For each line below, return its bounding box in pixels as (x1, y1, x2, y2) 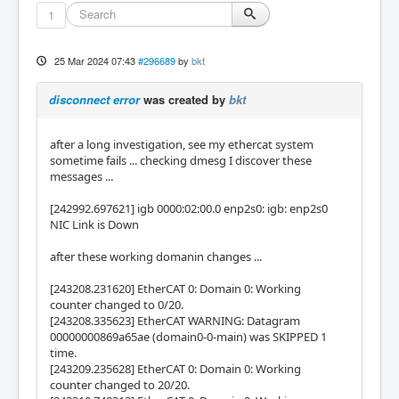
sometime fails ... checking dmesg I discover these (50, 152, 312, 168)
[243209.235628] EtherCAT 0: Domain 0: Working (50, 361, 301, 377)
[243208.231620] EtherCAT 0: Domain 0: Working (50, 281, 301, 297)
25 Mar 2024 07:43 (53, 53, 135, 68)
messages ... (50, 168, 113, 184)
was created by (140, 91, 229, 108)
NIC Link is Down (50, 216, 139, 232)
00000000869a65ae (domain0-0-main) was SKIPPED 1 (50, 329, 327, 345)
